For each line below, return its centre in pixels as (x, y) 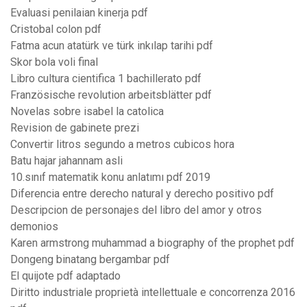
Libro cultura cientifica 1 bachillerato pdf (106, 79)
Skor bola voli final (54, 62)
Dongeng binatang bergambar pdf (90, 260)
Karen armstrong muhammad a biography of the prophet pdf (152, 243)
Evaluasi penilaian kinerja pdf (79, 13)
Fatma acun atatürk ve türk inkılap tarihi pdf (112, 46)
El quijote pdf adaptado (65, 276)
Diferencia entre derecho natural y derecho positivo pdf (142, 194)
